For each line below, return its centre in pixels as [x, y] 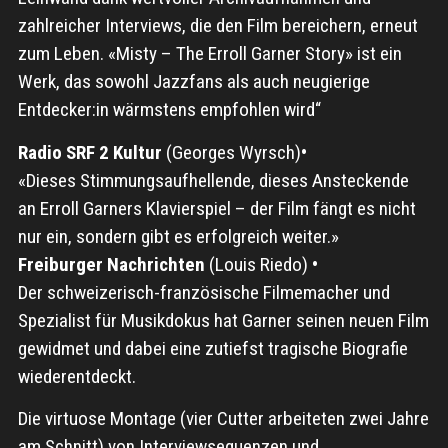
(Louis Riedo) [258, 264]
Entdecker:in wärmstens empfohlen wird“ [169, 110]
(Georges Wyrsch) [231, 152]
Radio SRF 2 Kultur [89, 152]
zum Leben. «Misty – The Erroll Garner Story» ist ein [209, 54]
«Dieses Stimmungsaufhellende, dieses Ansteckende [213, 180]
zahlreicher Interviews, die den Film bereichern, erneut [217, 26]
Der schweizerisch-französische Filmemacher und [203, 292]
